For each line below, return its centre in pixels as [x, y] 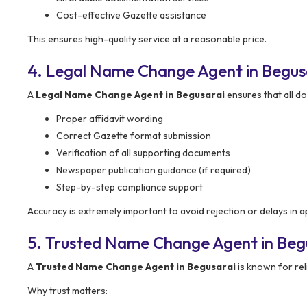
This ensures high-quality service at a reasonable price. [147, 39]
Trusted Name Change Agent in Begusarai [136, 266]
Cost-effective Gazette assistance [131, 15]
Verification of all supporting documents [143, 152]
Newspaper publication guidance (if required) [153, 170]
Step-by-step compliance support [130, 187]
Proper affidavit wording [110, 118]
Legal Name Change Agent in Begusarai [130, 94]
